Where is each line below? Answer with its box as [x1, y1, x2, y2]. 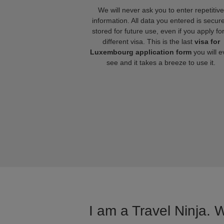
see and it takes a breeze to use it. [106, 58, 215, 66]
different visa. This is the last [102, 37, 194, 45]
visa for [194, 37, 220, 45]
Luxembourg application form [89, 48, 191, 56]
